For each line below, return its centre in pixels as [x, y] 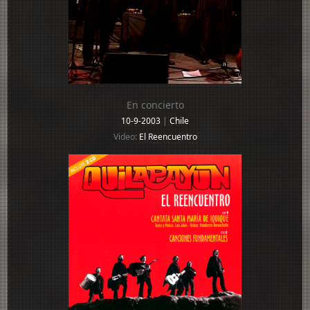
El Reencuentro [168, 136]
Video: [126, 136]
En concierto [155, 104]
